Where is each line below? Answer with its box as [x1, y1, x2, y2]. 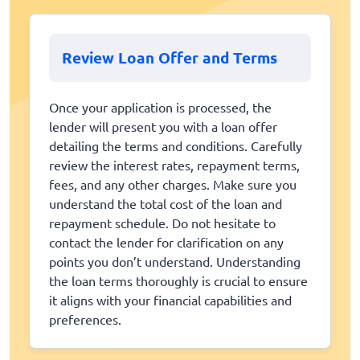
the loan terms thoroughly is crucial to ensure [49, 272, 308, 288]
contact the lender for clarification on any [49, 233, 284, 250]
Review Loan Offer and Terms [62, 47, 277, 67]
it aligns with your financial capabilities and [49, 291, 292, 308]
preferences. [49, 310, 121, 327]
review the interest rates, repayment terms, [49, 156, 300, 173]
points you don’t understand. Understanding [49, 252, 301, 269]
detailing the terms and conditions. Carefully [49, 137, 302, 153]
